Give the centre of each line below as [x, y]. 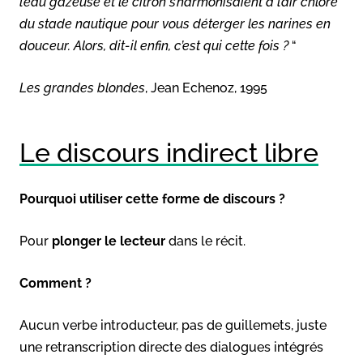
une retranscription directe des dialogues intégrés [171, 347]
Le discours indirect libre [169, 152]
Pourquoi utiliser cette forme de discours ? [152, 199]
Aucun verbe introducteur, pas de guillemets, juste [173, 325]
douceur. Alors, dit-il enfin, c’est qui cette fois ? [154, 45]
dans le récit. [205, 241]
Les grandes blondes [82, 88]
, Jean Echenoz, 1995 [206, 88]
